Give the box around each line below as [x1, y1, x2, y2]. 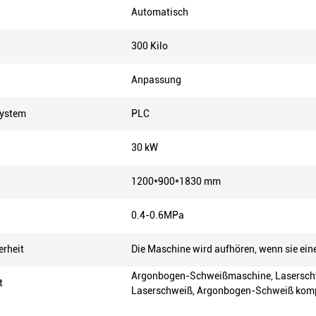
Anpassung [131, 74, 181, 85]
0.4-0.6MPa [131, 209, 184, 221]
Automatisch [131, 6, 188, 18]
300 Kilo [131, 40, 168, 51]
